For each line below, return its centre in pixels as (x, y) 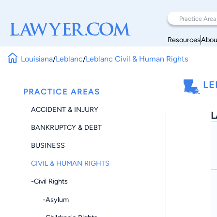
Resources (184, 39)
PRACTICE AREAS (62, 92)
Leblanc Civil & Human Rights (137, 59)
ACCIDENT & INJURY (65, 109)
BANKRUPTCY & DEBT (66, 127)
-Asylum (50, 199)
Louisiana (37, 59)
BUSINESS (48, 145)
